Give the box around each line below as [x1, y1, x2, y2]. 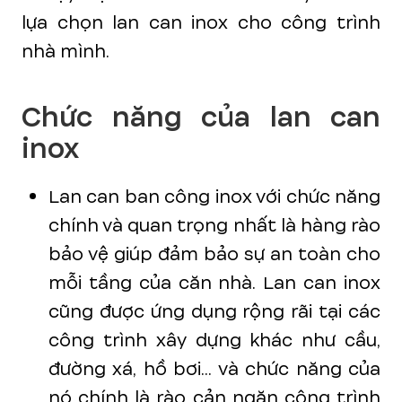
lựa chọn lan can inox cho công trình [22, 10, 380, 36]
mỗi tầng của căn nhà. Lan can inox [48, 270, 380, 296]
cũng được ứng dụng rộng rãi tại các [48, 299, 380, 325]
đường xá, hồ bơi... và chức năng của [48, 356, 380, 382]
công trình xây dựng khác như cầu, [48, 328, 380, 354]
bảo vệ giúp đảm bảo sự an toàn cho [48, 241, 380, 267]
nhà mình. [22, 39, 109, 65]
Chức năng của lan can [22, 97, 380, 138]
